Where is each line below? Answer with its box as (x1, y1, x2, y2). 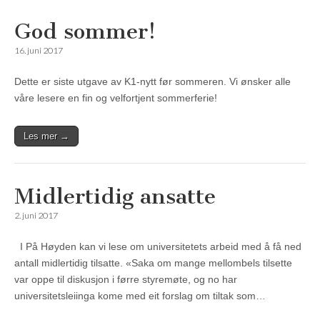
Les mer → (24, 131, 69, 142)
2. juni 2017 (14, 210, 58, 221)
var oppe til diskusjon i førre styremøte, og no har (14, 274, 237, 286)
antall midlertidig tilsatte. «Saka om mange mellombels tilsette (14, 257, 292, 269)
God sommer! (14, 19, 156, 45)
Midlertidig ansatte (14, 184, 216, 210)
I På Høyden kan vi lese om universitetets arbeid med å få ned (14, 241, 301, 253)
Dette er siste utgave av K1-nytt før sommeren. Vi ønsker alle (14, 76, 291, 88)
